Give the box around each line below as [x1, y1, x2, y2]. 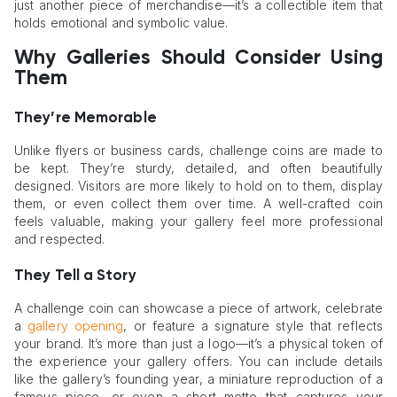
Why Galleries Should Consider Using [14, 49, 383, 69]
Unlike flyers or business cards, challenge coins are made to [14, 143, 383, 159]
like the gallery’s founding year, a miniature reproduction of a [14, 370, 383, 386]
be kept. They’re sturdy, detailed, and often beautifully [14, 160, 383, 176]
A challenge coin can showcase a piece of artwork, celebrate [14, 300, 383, 315]
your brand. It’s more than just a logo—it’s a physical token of [14, 335, 383, 351]
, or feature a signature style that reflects [123, 317, 384, 333]
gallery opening [27, 317, 124, 333]
